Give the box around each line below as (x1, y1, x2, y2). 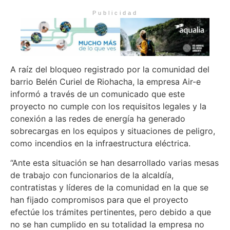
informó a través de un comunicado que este (10, 88, 185, 99)
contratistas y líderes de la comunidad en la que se (10, 182, 208, 193)
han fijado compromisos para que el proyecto (10, 195, 188, 205)
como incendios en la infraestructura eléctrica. (10, 138, 190, 148)
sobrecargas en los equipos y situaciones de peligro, (10, 125, 215, 136)
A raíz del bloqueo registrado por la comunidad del (10, 64, 209, 74)
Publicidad (92, 10, 138, 16)
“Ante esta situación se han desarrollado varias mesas (10, 158, 219, 168)
